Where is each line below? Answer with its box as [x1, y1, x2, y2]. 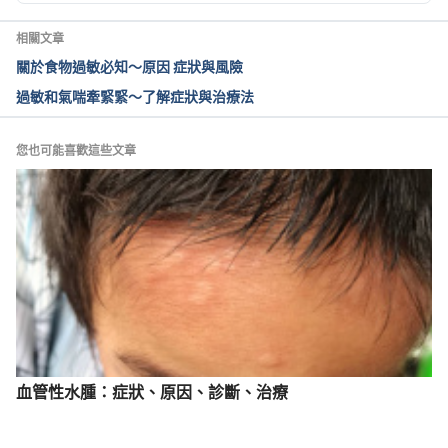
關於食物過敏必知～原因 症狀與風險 [16, 58, 243, 76]
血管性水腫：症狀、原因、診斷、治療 [16, 383, 288, 401]
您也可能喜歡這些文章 [16, 143, 136, 159]
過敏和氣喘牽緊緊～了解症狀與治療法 [16, 88, 254, 106]
